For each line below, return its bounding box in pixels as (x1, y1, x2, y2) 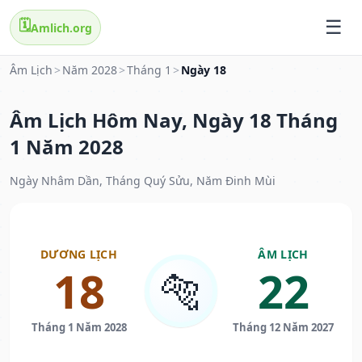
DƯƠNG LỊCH (40, 246, 117, 263)
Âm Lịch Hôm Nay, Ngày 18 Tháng (10, 107, 338, 134)
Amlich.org (31, 19, 92, 36)
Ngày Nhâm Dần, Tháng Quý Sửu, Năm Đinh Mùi (10, 173, 276, 189)
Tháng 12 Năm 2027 (233, 320, 334, 335)
